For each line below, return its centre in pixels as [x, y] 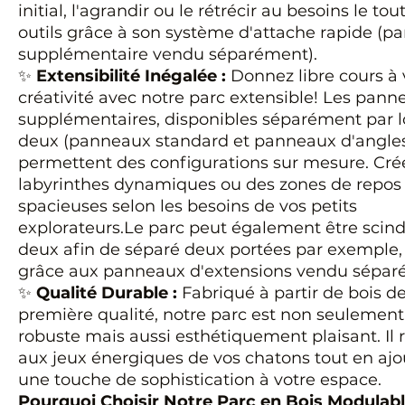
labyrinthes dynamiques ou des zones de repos [210, 184]
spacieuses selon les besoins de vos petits [188, 206]
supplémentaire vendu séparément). [168, 54]
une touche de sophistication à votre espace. [200, 380]
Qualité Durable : [107, 293]
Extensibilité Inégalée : [131, 76]
